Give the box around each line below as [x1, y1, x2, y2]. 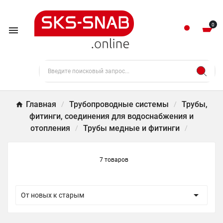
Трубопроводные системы [69, 100, 169, 109]
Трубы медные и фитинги [83, 123, 180, 133]
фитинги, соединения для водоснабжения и [29, 111, 194, 121]
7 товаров [100, 156, 128, 163]
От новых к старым [21, 191, 84, 199]
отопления [30, 123, 70, 133]
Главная [26, 100, 56, 109]
